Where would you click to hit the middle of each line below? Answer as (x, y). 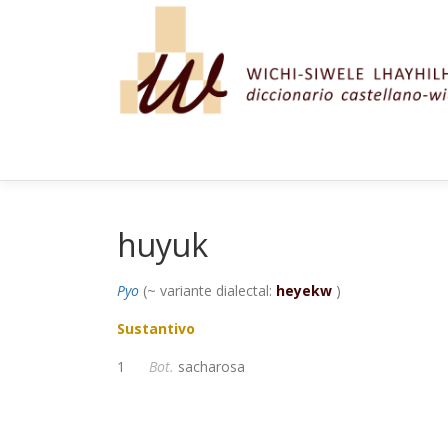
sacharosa (209, 366)
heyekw (304, 290)
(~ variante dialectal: (207, 290)
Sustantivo (156, 328)
